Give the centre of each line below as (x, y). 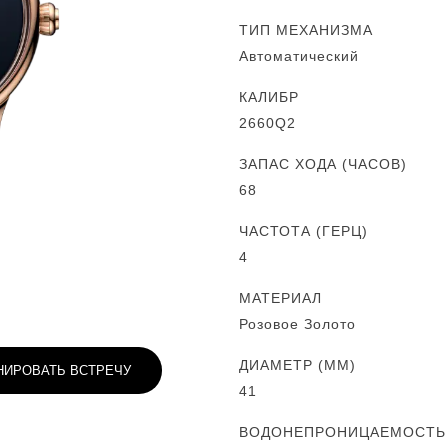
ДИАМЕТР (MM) (297, 365)
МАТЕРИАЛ (280, 298)
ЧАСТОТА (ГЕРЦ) (303, 231)
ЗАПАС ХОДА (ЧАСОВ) (323, 164)
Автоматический (299, 56)
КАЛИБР (269, 97)
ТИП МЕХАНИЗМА (306, 30)
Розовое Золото (297, 324)
